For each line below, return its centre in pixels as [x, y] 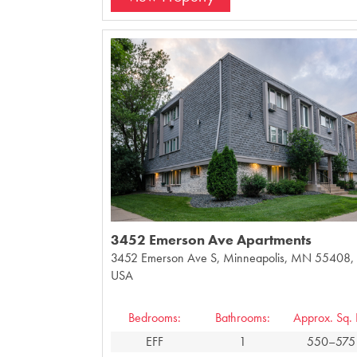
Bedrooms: [154, 317]
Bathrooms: [243, 317]
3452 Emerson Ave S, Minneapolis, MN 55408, [232, 257]
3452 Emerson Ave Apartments [211, 239]
